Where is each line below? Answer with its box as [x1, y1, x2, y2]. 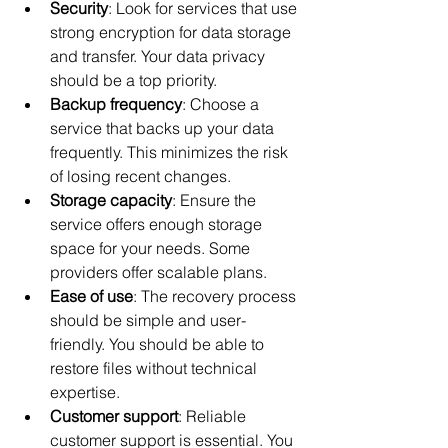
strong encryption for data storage [50, 21, 295, 42]
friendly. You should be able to [50, 333, 268, 354]
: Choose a [182, 93, 263, 114]
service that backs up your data [50, 117, 278, 138]
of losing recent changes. [50, 165, 231, 186]
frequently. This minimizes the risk [50, 141, 292, 162]
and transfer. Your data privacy [50, 45, 269, 66]
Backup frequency [50, 93, 182, 114]
